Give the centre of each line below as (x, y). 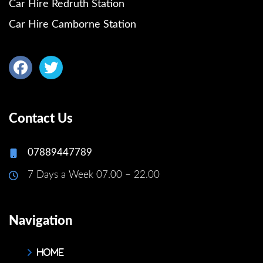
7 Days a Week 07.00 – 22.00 (94, 175)
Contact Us (41, 119)
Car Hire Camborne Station (73, 25)
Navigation (41, 221)
